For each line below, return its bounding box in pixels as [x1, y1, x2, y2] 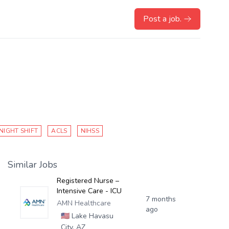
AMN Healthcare [56, 198, 111, 208]
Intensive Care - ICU [56, 186, 122, 196]
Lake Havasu [69, 211, 113, 221]
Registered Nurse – [56, 176, 119, 186]
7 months [146, 194, 176, 204]
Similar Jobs [7, 158, 57, 171]
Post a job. [143, 13, 181, 25]
